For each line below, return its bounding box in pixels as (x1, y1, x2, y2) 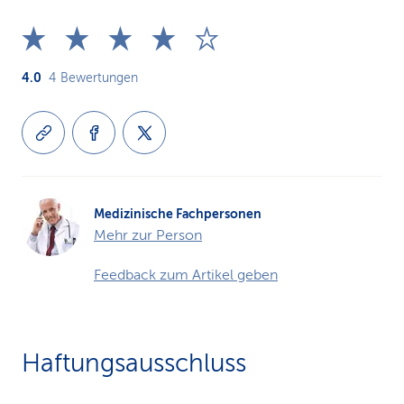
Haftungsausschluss (22, 349, 246, 377)
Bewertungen (60, 71, 138, 85)
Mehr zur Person (94, 227, 202, 243)
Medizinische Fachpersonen (94, 207, 262, 221)
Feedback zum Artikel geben (94, 267, 278, 283)
